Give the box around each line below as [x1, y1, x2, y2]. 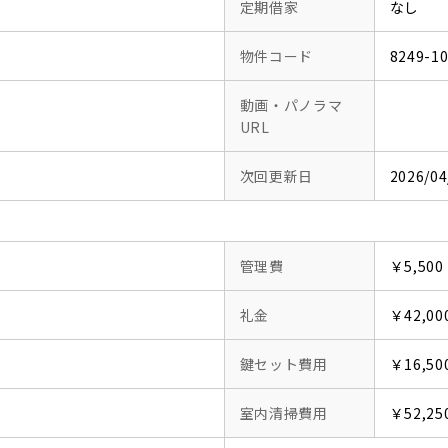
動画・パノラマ [239, 95, 343, 115]
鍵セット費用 [239, 354, 328, 374]
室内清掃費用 [239, 403, 328, 423]
